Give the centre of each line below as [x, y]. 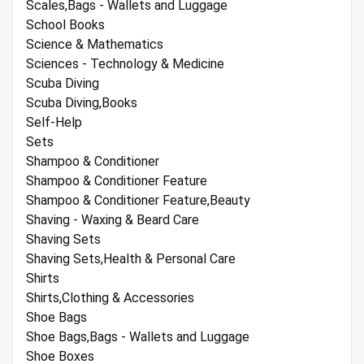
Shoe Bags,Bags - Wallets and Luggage [138, 337]
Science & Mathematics [95, 45]
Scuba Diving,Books [82, 103]
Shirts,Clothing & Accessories [110, 298]
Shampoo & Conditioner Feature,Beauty [138, 201]
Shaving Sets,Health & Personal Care [131, 259]
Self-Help [54, 123]
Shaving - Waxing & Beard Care [113, 220]
